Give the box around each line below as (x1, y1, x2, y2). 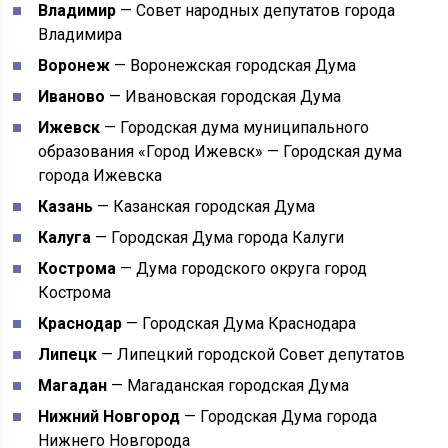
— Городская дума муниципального (100, 118, 370, 137)
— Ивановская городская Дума (105, 87, 342, 106)
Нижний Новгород (38, 407, 181, 426)
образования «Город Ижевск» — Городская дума (38, 142, 403, 161)
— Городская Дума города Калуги (91, 228, 345, 247)
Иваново (38, 87, 106, 106)
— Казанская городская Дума (93, 197, 316, 216)
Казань (38, 197, 94, 216)
